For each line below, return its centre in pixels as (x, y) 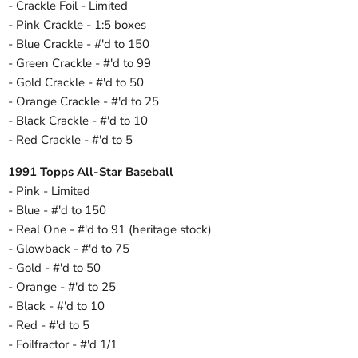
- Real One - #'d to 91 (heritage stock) (110, 230)
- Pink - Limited (49, 191)
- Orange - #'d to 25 (62, 287)
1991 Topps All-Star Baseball (91, 172)
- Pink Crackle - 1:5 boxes (77, 25)
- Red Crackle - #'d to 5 (70, 140)
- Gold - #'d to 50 (54, 268)
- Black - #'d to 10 (56, 306)
